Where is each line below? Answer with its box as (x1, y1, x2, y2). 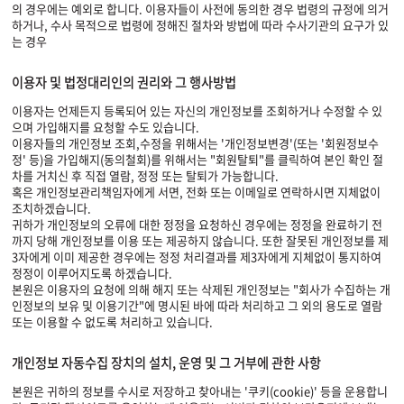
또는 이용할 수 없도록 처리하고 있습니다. (12, 313, 213, 330)
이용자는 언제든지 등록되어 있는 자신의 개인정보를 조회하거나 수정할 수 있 (12, 102, 382, 119)
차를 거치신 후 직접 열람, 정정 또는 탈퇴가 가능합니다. (12, 167, 279, 184)
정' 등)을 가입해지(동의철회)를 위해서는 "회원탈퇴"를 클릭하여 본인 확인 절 (12, 151, 383, 168)
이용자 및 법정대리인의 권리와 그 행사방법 (12, 72, 236, 92)
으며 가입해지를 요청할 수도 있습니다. (12, 118, 199, 135)
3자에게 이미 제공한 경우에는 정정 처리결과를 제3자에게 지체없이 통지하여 (12, 248, 381, 265)
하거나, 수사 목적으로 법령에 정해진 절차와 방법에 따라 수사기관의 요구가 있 (12, 16, 389, 33)
